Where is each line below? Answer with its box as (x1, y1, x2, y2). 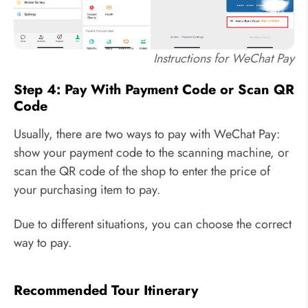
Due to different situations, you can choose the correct (14, 214, 291, 233)
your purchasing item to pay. (14, 181, 160, 199)
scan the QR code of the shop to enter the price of (14, 162, 270, 181)
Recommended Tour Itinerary (14, 280, 198, 300)
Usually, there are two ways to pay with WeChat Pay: (14, 125, 280, 144)
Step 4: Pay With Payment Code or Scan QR (14, 80, 294, 100)
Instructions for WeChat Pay (153, 49, 294, 68)
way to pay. (14, 233, 71, 252)
